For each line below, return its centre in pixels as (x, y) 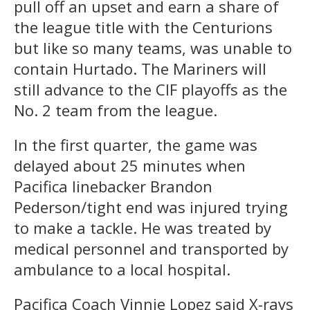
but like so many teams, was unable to (153, 47)
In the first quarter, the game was (136, 144)
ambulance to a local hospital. (122, 269)
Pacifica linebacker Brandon (113, 186)
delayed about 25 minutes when (130, 165)
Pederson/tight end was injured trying (151, 207)
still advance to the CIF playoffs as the (151, 89)
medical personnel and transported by (151, 248)
